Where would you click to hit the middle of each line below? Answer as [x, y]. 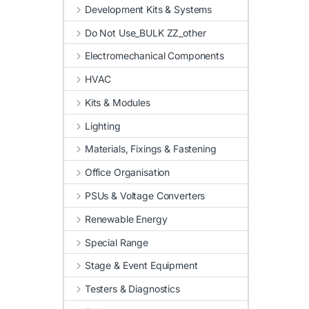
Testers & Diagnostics [132, 289]
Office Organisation [127, 172]
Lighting [102, 126]
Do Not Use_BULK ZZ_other [145, 32]
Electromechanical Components [154, 56]
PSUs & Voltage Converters [145, 196]
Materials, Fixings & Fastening [150, 149]
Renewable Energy [126, 219]
